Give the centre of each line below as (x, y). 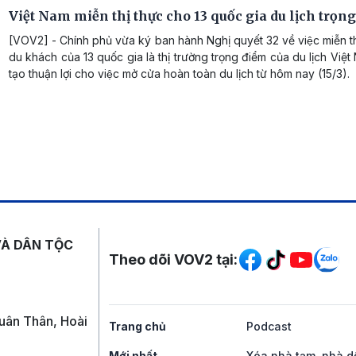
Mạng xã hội (186, 243)
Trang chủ (137, 327)
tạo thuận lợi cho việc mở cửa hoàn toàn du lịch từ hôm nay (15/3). (179, 74)
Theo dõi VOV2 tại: (173, 260)
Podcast (269, 327)
